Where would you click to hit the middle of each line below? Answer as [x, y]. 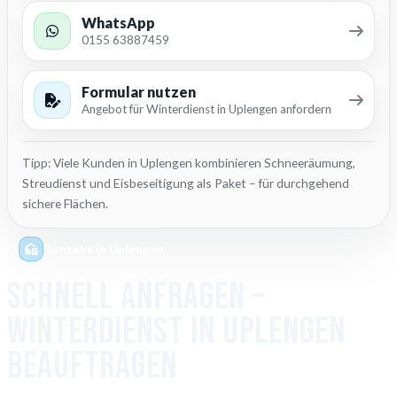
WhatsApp [118, 23]
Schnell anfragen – [136, 297]
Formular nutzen [139, 92]
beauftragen [92, 366]
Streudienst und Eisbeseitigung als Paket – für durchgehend [186, 183]
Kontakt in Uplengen [104, 249]
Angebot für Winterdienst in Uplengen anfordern [206, 109]
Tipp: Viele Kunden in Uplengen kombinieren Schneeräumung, [189, 163]
